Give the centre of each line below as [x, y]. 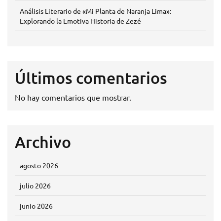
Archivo [43, 142]
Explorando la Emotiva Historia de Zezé [80, 21]
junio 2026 [36, 206]
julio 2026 [35, 186]
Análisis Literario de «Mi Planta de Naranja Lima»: [95, 11]
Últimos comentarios [91, 78]
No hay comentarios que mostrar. [73, 97]
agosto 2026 [39, 166]
